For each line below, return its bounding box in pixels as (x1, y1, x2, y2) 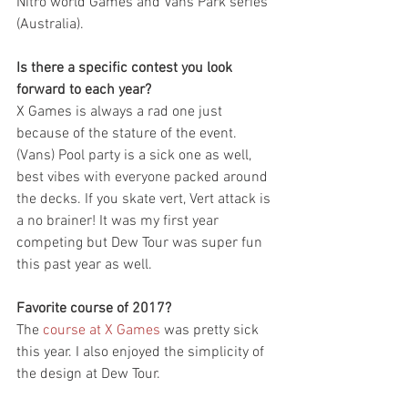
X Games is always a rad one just (16, 103, 226, 122)
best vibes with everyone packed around (16, 168, 271, 188)
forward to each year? (16, 81, 151, 100)
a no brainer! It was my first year (16, 212, 222, 231)
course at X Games (43, 321, 160, 341)
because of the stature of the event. (16, 125, 240, 144)
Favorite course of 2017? (16, 300, 171, 319)
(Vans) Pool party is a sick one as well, (16, 147, 255, 166)
